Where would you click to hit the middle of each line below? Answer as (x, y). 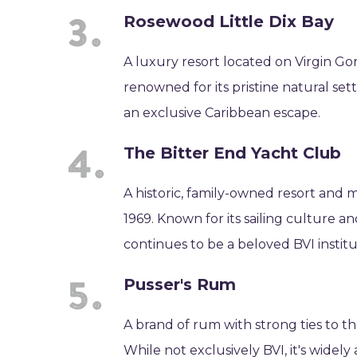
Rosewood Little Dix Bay (229, 22)
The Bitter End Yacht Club (233, 153)
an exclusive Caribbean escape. (222, 113)
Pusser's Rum (180, 284)
